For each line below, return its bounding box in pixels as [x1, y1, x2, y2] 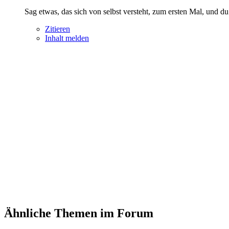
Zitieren [45, 24, 70, 33]
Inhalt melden [45, 33, 89, 42]
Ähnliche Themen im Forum [4, 206, 153, 220]
